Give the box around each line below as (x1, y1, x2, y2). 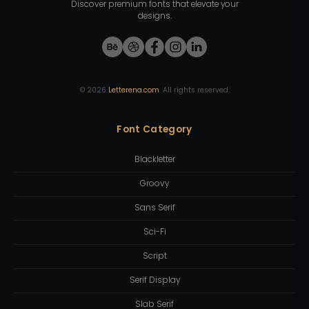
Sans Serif (134, 202, 175, 214)
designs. (137, 10, 172, 22)
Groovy (140, 178, 169, 190)
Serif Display (129, 275, 180, 286)
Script (142, 250, 167, 262)
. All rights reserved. (159, 84, 230, 95)
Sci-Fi (143, 226, 166, 238)
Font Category (117, 122, 192, 136)
